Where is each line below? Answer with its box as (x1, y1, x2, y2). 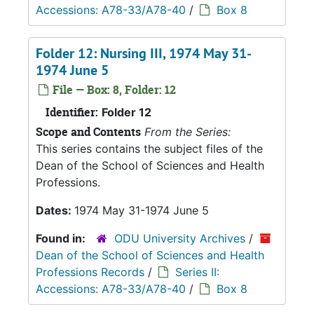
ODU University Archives (114, 231, 245, 245)
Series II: (175, 265, 219, 279)
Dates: (36, 203, 74, 217)
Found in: (36, 231, 88, 245)
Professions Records (36, 265, 144, 279)
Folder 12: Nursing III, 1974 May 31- (36, 44, 252, 62)
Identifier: (46, 104, 98, 120)
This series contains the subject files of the (36, 142, 263, 156)
